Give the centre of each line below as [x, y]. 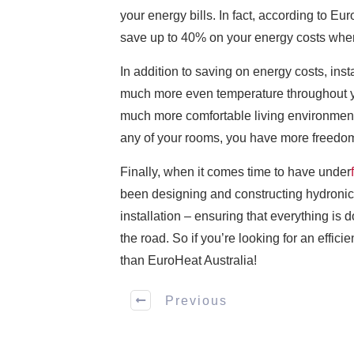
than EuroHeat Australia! [188, 261]
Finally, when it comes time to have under [235, 172]
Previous [196, 300]
